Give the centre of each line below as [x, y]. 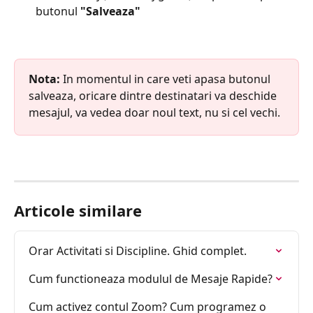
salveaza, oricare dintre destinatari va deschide [154, 96]
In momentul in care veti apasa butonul [167, 79]
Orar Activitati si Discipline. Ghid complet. [138, 251]
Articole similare [78, 211]
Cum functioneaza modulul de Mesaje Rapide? [151, 279]
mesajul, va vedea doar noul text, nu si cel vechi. [154, 112]
